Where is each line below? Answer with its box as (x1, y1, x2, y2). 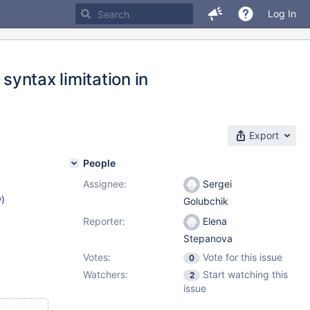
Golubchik (183, 195, 228, 208)
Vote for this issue (203, 251, 282, 263)
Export (249, 129, 279, 141)
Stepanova (183, 232, 232, 245)
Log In (268, 8, 296, 19)
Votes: (83, 251, 111, 263)
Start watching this (203, 268, 288, 280)
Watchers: (83, 268, 128, 280)
